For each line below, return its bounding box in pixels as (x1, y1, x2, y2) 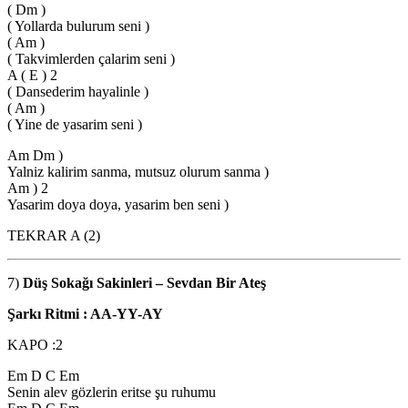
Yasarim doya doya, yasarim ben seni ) (7, 196, 229, 212)
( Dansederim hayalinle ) (7, 83, 148, 99)
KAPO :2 (7, 336, 63, 352)
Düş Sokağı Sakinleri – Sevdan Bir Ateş (23, 274, 270, 291)
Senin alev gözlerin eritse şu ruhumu (7, 383, 216, 400)
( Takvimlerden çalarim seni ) (7, 50, 175, 66)
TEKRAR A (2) (7, 227, 100, 243)
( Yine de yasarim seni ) (7, 116, 142, 132)
